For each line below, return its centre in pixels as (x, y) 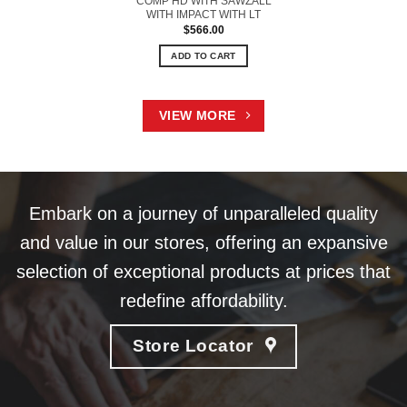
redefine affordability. (203, 301)
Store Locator (193, 346)
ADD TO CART (203, 55)
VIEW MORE (197, 116)
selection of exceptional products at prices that (203, 272)
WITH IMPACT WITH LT (203, 14)
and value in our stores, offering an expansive (203, 243)
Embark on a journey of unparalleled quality (203, 214)
